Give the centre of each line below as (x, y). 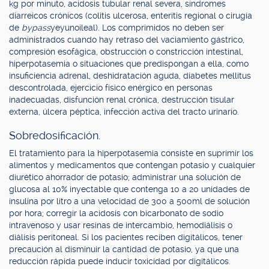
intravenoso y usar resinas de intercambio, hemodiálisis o (121, 225)
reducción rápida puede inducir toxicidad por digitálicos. (120, 261)
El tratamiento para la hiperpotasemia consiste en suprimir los (131, 153)
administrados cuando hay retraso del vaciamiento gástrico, (127, 40)
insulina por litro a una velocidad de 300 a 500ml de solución (129, 201)
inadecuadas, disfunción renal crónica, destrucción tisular (122, 100)
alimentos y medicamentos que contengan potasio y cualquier (132, 165)
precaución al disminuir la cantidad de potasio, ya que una (124, 249)
